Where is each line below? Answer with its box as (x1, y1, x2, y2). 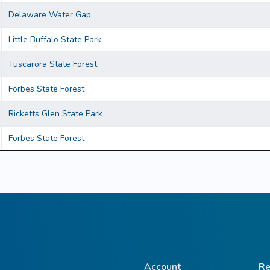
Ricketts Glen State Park (8, 108, 102, 120)
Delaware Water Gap (8, 9, 91, 21)
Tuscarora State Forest (8, 58, 97, 71)
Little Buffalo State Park (8, 34, 101, 46)
